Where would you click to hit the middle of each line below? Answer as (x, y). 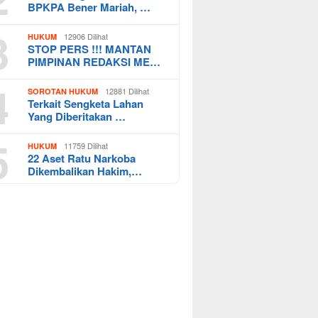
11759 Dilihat (86, 145)
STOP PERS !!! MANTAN (90, 49)
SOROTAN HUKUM (63, 91)
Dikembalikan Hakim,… (85, 171)
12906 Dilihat (86, 36)
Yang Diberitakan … (77, 116)
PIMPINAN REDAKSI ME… (94, 61)
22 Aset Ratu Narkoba (82, 158)
